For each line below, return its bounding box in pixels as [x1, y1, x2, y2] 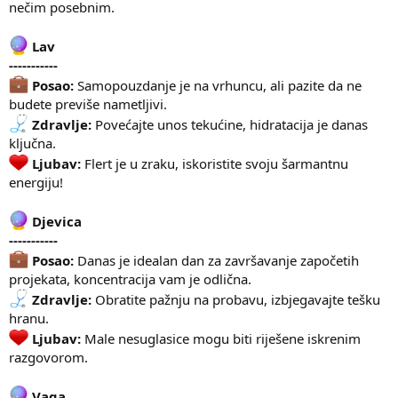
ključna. [9, 133, 56, 152]
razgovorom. [9, 347, 88, 366]
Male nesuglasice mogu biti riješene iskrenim [81, 329, 361, 347]
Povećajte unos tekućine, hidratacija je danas [92, 115, 368, 133]
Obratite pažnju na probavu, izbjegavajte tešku [92, 290, 380, 308]
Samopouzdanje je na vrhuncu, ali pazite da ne [74, 76, 362, 94]
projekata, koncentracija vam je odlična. [9, 269, 251, 288]
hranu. [9, 308, 49, 327]
